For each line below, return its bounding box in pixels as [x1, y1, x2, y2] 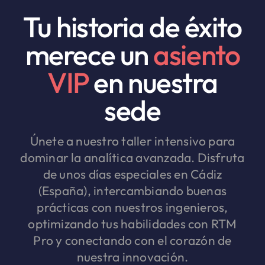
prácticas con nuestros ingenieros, [37, 199, 228, 215]
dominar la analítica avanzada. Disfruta [20, 150, 245, 166]
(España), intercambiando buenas [38, 183, 227, 199]
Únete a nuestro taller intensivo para [30, 133, 235, 149]
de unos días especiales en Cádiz [43, 166, 222, 182]
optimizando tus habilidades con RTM [28, 216, 237, 232]
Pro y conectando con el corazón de [33, 232, 232, 248]
